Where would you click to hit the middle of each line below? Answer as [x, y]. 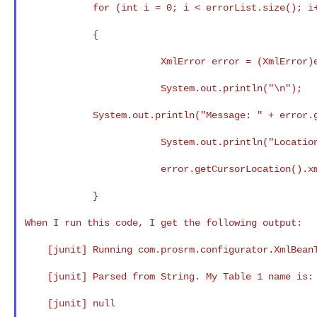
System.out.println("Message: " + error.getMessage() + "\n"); [58, 115]
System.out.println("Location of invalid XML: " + [92, 142]
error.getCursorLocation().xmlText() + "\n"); [92, 169]
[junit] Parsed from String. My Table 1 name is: [36, 276]
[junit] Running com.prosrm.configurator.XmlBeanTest [36, 249]
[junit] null [36, 303]
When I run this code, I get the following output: [163, 223]
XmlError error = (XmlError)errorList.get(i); [92, 61]
